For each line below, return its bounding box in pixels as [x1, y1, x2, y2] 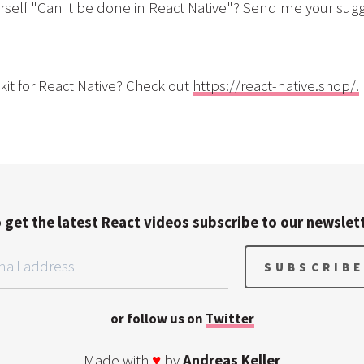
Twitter [205, 310, 254, 327]
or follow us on [110, 310, 203, 327]
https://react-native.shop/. [193, 76, 359, 95]
